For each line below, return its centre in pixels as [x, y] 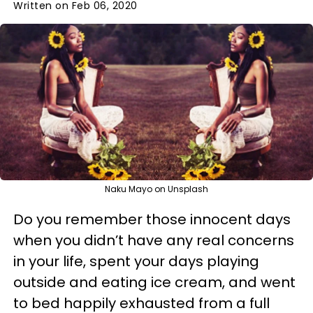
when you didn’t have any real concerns [154, 240]
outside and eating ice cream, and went [154, 282]
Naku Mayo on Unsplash [156, 189]
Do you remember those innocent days [152, 219]
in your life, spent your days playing [136, 261]
